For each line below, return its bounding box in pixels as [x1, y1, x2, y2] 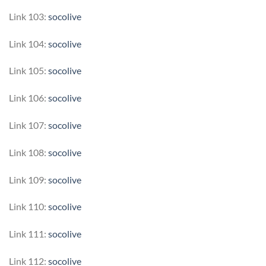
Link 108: [9, 146, 48, 158]
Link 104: [9, 37, 48, 49]
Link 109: [9, 173, 48, 185]
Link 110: [9, 201, 48, 213]
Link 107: [9, 119, 48, 131]
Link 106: [9, 92, 48, 104]
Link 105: [9, 65, 48, 77]
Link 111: [9, 228, 48, 240]
